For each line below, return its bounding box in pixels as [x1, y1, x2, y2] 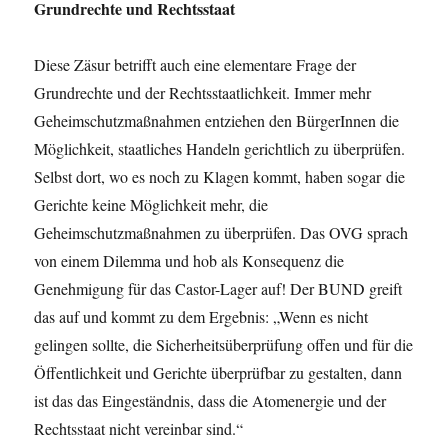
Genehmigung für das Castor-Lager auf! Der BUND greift [34, 278, 403, 300]
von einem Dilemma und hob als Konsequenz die [34, 250, 345, 272]
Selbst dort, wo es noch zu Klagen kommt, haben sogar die [34, 166, 406, 188]
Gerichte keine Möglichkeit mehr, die [34, 194, 269, 216]
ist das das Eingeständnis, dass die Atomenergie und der [34, 390, 387, 412]
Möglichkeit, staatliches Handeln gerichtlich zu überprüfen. [34, 138, 406, 160]
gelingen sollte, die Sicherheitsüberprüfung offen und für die [34, 334, 414, 356]
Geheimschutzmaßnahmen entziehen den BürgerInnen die [34, 110, 400, 132]
